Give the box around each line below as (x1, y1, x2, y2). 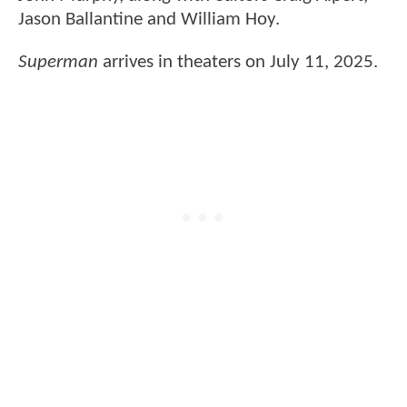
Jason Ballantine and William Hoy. (18, 9, 284, 29)
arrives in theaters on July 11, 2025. (98, 53, 378, 72)
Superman (18, 53, 98, 72)
